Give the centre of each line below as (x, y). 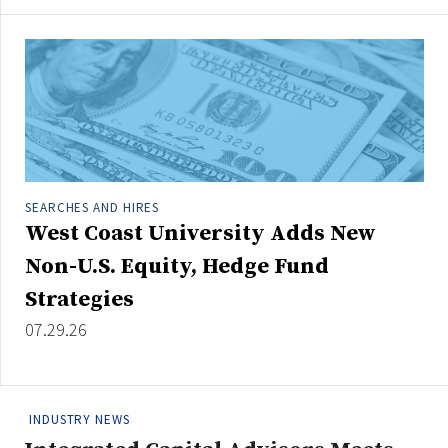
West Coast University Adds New (200, 234)
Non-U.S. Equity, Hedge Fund (177, 267)
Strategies (79, 300)
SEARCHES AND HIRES (92, 208)
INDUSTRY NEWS (79, 420)
